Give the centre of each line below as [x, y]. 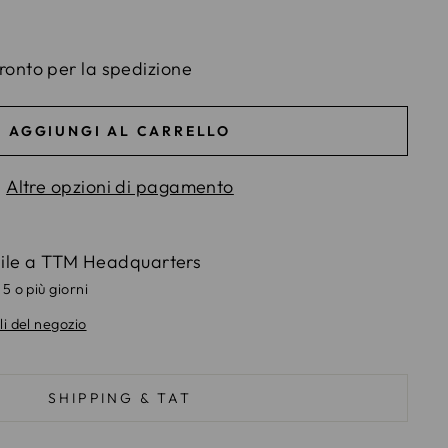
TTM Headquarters [121, 262]
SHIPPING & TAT [120, 398]
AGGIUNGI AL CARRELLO [120, 130]
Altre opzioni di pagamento [120, 187]
